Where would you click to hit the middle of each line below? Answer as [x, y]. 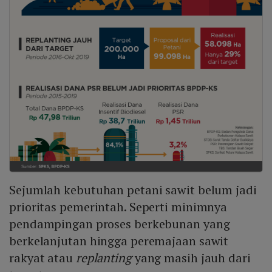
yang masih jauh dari [191, 258]
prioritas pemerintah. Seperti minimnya [118, 207]
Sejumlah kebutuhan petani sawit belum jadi [133, 190]
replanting [104, 258]
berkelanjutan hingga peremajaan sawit [119, 241]
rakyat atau [42, 258]
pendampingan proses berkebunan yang [120, 224]
